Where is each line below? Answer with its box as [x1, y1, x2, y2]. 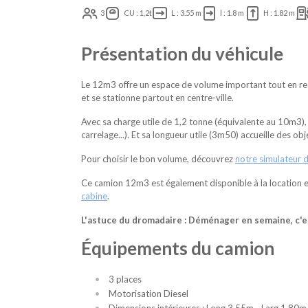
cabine [81, 190, 107, 202]
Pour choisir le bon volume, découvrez [81, 153, 235, 165]
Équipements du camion [81, 237, 274, 260]
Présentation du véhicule [81, 43, 283, 65]
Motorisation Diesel [109, 288, 188, 300]
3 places [109, 274, 142, 285]
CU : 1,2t [124, 8, 152, 18]
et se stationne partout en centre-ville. [81, 92, 236, 104]
